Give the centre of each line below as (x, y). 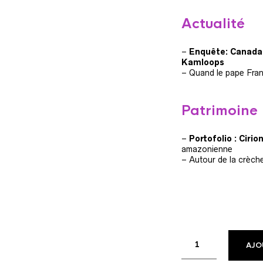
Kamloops (203, 62)
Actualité (213, 24)
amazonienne (207, 149)
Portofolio (210, 139)
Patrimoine (219, 111)
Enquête (207, 52)
